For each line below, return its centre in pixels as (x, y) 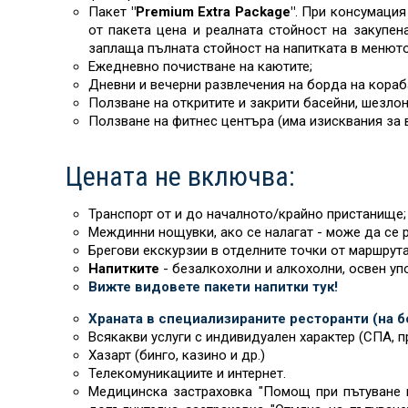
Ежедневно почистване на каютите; (200, 66)
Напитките (126, 269)
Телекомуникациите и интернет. (187, 373)
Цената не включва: (180, 176)
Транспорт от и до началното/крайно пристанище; (247, 214)
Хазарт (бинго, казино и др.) (177, 355)
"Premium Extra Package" (213, 12)
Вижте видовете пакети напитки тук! (213, 287)
